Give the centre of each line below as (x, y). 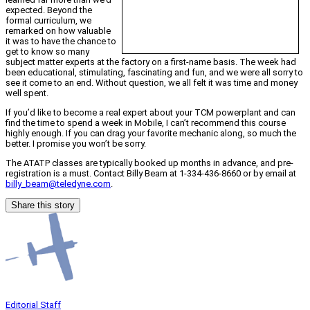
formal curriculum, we (48, 20)
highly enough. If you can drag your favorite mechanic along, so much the (151, 133)
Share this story (43, 205)
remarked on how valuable (58, 30)
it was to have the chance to (61, 41)
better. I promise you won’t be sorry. (76, 143)
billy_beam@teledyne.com (58, 183)
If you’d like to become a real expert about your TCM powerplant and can (151, 112)
